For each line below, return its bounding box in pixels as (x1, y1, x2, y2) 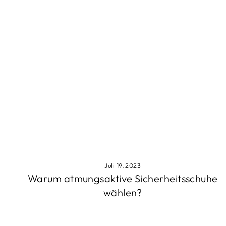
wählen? (103, 186, 142, 199)
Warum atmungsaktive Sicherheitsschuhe (28, 172, 218, 185)
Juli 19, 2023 (104, 161, 141, 170)
